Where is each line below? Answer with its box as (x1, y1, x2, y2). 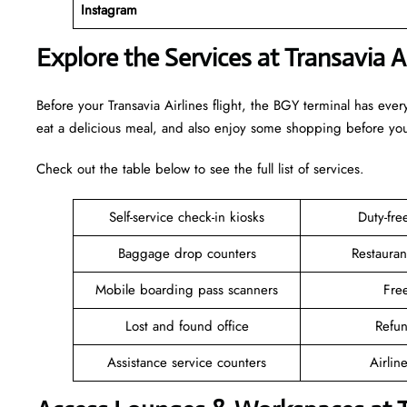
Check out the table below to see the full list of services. (36, 158, 364, 179)
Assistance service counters (107, 352, 266, 372)
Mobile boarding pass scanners (95, 279, 278, 300)
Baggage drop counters (117, 243, 256, 263)
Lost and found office (124, 315, 249, 336)
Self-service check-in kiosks (109, 206, 264, 227)
